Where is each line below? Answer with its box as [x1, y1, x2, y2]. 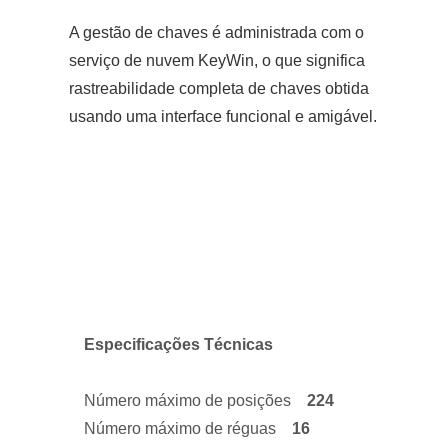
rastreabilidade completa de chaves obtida [69, 80, 369, 97]
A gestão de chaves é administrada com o [69, 24, 364, 41]
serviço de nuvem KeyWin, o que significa [69, 52, 365, 69]
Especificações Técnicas [84, 336, 273, 353]
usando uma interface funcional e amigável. [69, 108, 377, 125]
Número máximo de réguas [84, 420, 288, 437]
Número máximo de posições [84, 392, 307, 409]
